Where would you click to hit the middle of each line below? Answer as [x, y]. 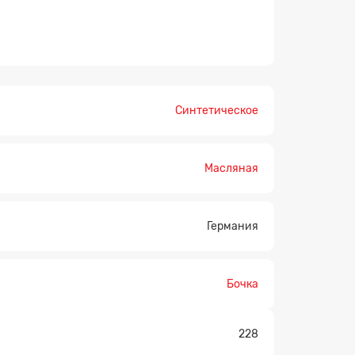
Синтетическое [217, 110]
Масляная [231, 168]
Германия [233, 226]
